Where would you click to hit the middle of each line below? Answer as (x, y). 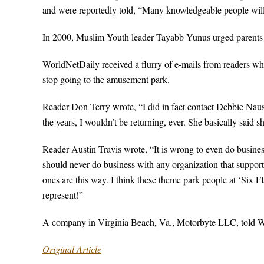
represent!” (63, 195)
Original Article (72, 249)
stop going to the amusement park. (106, 79)
